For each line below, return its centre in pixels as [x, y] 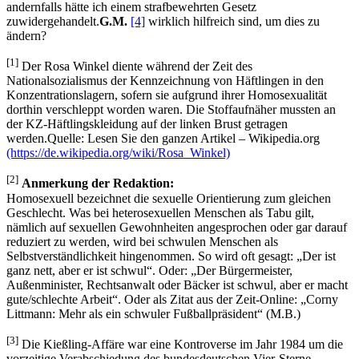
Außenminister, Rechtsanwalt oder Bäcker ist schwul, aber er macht [177, 284]
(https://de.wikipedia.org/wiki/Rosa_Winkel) [118, 153]
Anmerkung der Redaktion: [98, 184]
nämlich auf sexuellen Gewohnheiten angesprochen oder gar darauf [177, 227]
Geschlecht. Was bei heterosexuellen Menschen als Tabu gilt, [160, 212]
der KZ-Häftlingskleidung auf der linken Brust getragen [147, 124]
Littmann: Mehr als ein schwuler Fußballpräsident [132, 313]
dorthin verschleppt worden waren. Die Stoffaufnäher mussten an [171, 110]
